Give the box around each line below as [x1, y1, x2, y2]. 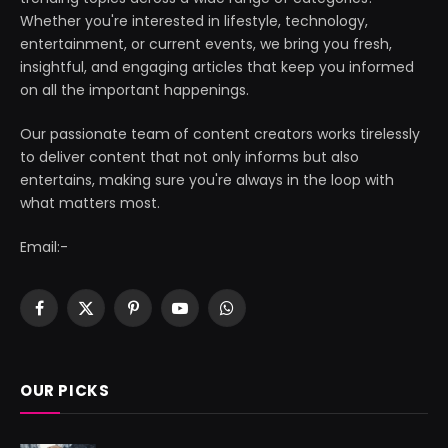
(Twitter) [84, 327, 148, 348]
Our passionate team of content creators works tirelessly [20, 123, 420, 144]
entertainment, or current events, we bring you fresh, [20, 33, 392, 54]
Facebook [37, 306, 106, 327]
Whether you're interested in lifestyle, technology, [20, 10, 368, 31]
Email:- [20, 236, 68, 257]
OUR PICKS [20, 379, 110, 401]
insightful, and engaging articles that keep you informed [20, 56, 414, 77]
